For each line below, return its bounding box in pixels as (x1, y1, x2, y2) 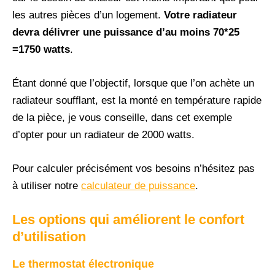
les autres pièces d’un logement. (12, 9, 161, 21)
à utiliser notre (12, 180, 81, 192)
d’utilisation (12, 229, 86, 245)
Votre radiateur (161, 9, 237, 21)
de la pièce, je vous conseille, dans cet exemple (12, 112, 232, 124)
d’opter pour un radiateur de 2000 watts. (12, 129, 195, 141)
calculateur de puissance (81, 180, 195, 192)
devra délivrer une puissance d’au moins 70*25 (12, 26, 239, 38)
